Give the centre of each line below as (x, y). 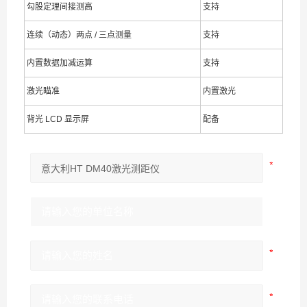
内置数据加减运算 (60, 63)
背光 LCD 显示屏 (58, 119)
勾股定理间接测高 (60, 7)
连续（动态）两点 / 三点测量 (79, 35)
